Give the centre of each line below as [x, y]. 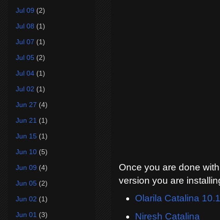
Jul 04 [25, 73]
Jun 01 [26, 214]
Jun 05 [26, 183]
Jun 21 [26, 120]
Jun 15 [26, 136]
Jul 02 [25, 89]
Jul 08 [25, 26]
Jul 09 [25, 10]
